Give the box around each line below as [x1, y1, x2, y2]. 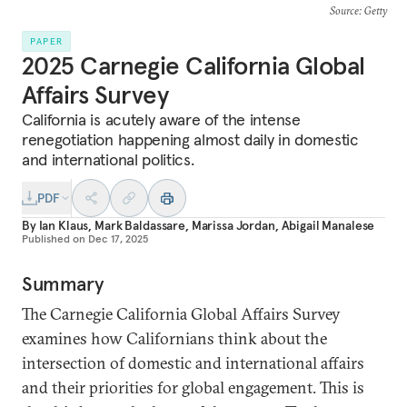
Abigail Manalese [281, 217, 375, 233]
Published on [22, 232, 85, 245]
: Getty [358, 4, 387, 17]
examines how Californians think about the [22, 328, 327, 349]
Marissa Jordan [191, 217, 275, 233]
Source [329, 4, 359, 17]
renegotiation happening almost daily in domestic [22, 129, 359, 150]
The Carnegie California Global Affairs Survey [22, 303, 341, 324]
